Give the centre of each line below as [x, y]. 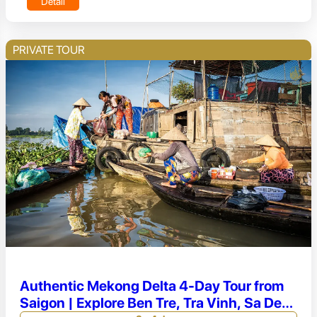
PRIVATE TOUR [49, 50]
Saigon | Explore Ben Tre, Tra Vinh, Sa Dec [155, 302]
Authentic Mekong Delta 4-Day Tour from [152, 286]
